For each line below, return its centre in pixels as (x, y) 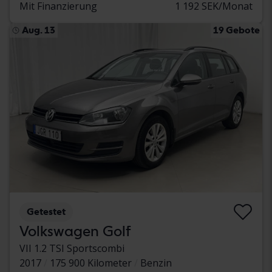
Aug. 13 (39, 30)
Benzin (156, 263)
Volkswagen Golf (75, 231)
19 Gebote (236, 30)
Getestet (46, 212)
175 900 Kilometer (91, 263)
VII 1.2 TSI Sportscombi (72, 249)
